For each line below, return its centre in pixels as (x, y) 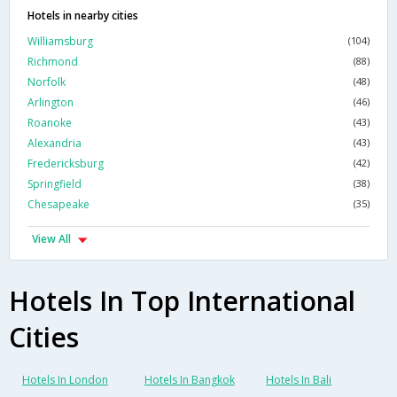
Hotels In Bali (299, 380)
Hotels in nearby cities (83, 16)
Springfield (54, 184)
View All (51, 239)
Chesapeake (58, 205)
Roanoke (50, 123)
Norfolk (47, 82)
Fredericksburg (66, 164)
